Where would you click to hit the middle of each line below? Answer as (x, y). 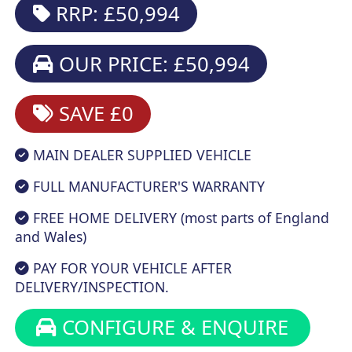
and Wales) (51, 236)
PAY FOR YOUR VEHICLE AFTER (131, 268)
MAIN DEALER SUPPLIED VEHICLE (141, 154)
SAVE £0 (93, 114)
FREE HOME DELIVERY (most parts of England (180, 217)
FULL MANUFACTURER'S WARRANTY (147, 186)
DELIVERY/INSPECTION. (92, 286)
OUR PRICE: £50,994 (151, 64)
